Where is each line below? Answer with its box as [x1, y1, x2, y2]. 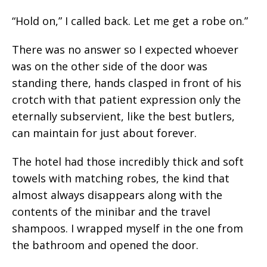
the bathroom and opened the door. [12, 238, 198, 252]
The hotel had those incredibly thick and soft [12, 154, 244, 169]
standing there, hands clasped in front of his [12, 76, 241, 90]
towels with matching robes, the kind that [12, 171, 229, 185]
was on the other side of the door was [12, 59, 207, 73]
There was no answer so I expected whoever [12, 42, 238, 57]
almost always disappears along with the [12, 188, 222, 202]
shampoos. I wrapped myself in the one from [12, 221, 243, 235]
